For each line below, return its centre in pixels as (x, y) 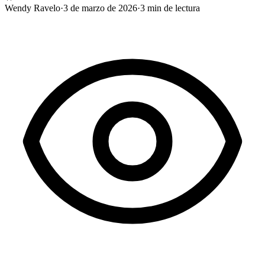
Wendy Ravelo (33, 8)
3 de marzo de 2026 (100, 8)
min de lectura (172, 8)
